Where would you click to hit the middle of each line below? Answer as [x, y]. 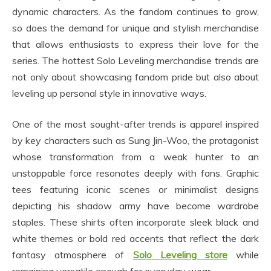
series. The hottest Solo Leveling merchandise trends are [135, 61]
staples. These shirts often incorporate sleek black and [135, 222]
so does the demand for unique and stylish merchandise [135, 28]
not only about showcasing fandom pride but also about [135, 77]
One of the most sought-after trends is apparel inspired [135, 124]
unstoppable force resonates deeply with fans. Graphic [135, 173]
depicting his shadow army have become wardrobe [135, 206]
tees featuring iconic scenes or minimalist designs [135, 190]
